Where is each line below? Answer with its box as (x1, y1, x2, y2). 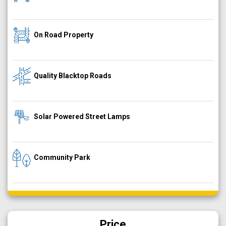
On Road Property (34, 31, 93, 39)
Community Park (34, 153, 90, 161)
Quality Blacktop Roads (34, 72, 111, 80)
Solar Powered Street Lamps (34, 112, 130, 121)
